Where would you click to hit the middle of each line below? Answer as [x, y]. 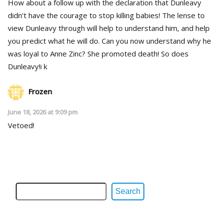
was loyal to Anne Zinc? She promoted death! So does [98, 53]
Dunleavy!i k [27, 66]
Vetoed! [21, 125]
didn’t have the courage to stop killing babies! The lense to [106, 15]
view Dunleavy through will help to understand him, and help [109, 28]
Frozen [40, 91]
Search [128, 191]
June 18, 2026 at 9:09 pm [43, 112]
